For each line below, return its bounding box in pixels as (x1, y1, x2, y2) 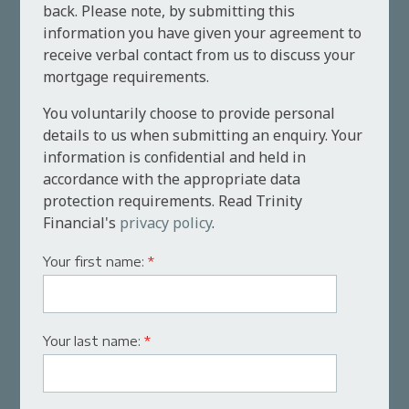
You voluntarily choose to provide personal (43, 103, 336, 124)
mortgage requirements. (43, 67, 210, 88)
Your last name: (43, 333, 145, 350)
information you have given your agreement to (43, 23, 362, 44)
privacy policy (120, 213, 213, 234)
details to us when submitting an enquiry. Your (43, 125, 363, 146)
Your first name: (43, 254, 149, 270)
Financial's (43, 213, 121, 234)
